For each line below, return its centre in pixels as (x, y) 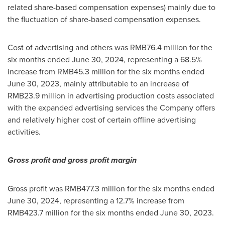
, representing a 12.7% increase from (122, 200)
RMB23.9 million (36, 95)
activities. (24, 132)
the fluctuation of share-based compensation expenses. (104, 19)
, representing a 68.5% (163, 59)
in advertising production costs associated (140, 95)
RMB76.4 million (159, 47)
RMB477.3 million (95, 188)
